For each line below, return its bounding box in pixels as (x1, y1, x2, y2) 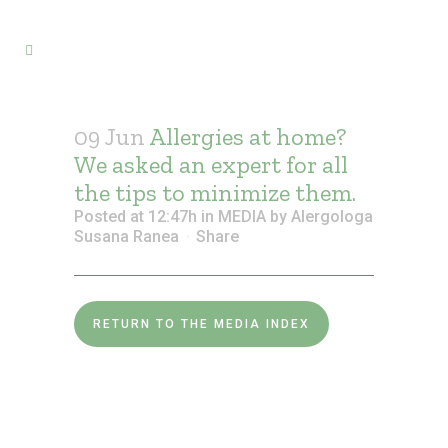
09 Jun (74, 122, 145, 151)
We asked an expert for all (74, 150, 348, 179)
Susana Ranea (74, 227, 179, 246)
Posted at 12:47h (74, 207, 197, 226)
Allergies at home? (145, 122, 346, 151)
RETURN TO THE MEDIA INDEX (93, 317, 310, 331)
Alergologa (291, 207, 373, 226)
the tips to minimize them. (74, 178, 356, 207)
